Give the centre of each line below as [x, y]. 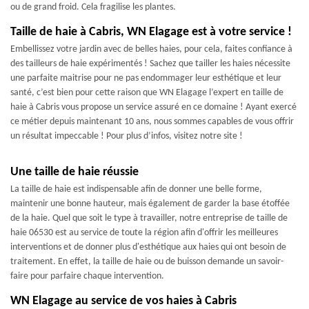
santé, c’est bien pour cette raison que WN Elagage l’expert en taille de [147, 92]
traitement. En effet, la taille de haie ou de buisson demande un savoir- [147, 261]
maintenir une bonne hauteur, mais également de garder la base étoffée [150, 203]
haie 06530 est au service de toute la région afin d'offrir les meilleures [144, 232]
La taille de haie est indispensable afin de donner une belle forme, [136, 189]
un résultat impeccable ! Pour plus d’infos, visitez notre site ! [127, 136]
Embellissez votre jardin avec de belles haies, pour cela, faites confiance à [151, 49]
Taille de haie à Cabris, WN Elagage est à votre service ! [151, 32]
